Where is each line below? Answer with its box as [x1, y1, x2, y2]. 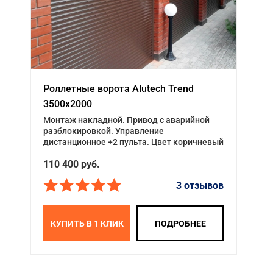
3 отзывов [176, 179, 224, 191]
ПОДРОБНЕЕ [154, 218, 206, 229]
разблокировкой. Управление [43, 126, 164, 136]
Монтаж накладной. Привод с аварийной [43, 115, 210, 126]
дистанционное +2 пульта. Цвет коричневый [43, 137, 224, 147]
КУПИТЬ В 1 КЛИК [50, 218, 124, 229]
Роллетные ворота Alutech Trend [43, 83, 194, 95]
